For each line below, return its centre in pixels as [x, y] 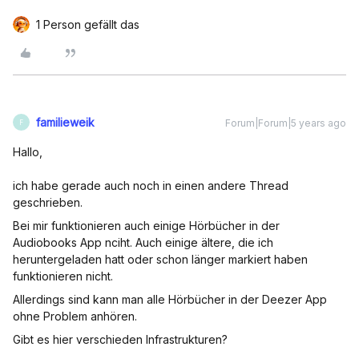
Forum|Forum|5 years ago [286, 123]
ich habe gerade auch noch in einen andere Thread [151, 186]
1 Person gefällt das [88, 24]
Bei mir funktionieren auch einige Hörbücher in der [146, 226]
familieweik [65, 122]
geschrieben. [49, 202]
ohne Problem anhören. [75, 316]
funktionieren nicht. [63, 276]
